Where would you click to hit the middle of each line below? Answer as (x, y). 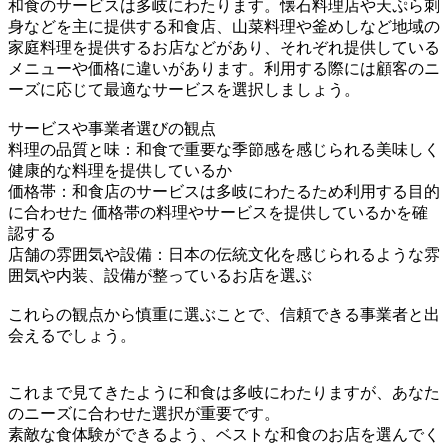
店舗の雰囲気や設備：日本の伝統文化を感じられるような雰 (224, 254)
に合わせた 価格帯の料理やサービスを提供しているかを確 (218, 212)
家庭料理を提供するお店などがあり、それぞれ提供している (224, 47)
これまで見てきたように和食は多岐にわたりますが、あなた (224, 392)
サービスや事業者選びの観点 (112, 128)
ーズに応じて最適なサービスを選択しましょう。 (184, 89)
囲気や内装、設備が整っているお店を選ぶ (160, 275)
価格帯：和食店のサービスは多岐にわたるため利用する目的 (224, 191)
